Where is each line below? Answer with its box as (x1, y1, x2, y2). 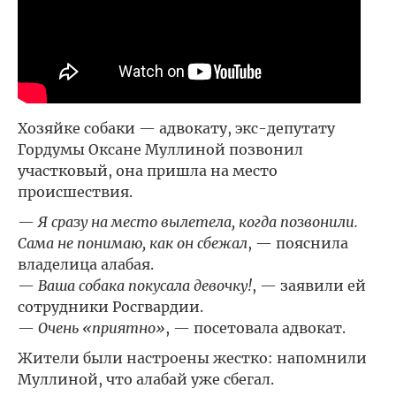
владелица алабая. (18, 255, 154, 274)
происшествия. (18, 183, 133, 202)
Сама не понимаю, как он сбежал (18, 234, 247, 253)
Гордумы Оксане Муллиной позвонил (18, 141, 303, 159)
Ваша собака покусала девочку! (38, 277, 252, 295)
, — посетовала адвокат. (165, 319, 346, 338)
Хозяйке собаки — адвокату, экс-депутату (18, 119, 335, 138)
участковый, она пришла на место (18, 162, 278, 180)
